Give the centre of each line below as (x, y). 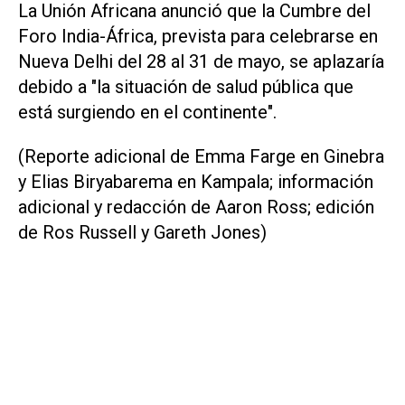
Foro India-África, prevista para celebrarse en (198, 37)
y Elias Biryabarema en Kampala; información (196, 181)
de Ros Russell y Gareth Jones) (142, 232)
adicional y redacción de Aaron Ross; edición (196, 207)
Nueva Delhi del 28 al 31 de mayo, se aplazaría (201, 62)
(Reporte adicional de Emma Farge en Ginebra (201, 156)
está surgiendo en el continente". (147, 113)
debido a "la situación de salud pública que (186, 87)
